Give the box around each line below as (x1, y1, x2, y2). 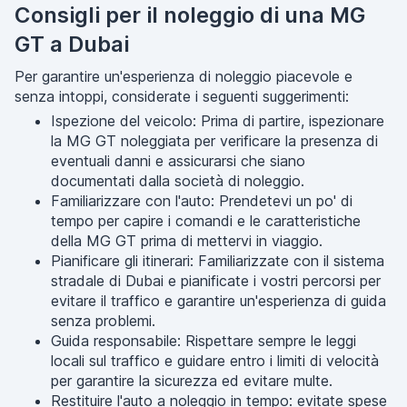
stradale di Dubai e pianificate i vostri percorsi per (51, 272, 381, 290)
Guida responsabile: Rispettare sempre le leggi (51, 332, 356, 350)
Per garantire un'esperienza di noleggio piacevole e (15, 67, 352, 85)
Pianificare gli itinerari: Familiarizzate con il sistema (51, 252, 384, 270)
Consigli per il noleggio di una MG (15, 2, 365, 28)
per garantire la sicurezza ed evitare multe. (51, 372, 333, 390)
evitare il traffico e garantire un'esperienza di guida (51, 292, 386, 310)
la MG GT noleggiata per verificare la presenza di (51, 132, 378, 150)
